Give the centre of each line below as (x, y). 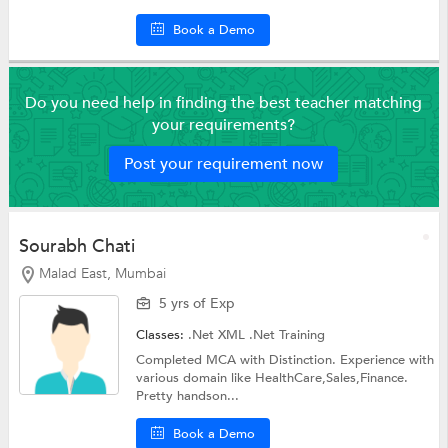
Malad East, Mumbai (102, 273)
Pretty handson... (188, 396)
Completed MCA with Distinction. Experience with (285, 360)
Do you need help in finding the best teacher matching (224, 102)
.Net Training (287, 335)
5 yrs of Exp (197, 304)
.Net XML (219, 335)
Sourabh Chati (76, 246)
